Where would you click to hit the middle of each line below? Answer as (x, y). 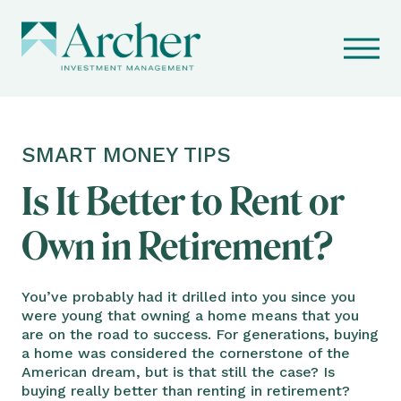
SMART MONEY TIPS (126, 154)
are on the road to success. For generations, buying (200, 334)
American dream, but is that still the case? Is (178, 371)
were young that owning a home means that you (190, 315)
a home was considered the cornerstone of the (186, 353)
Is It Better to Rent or (183, 201)
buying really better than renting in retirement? (186, 390)
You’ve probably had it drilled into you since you (188, 296)
